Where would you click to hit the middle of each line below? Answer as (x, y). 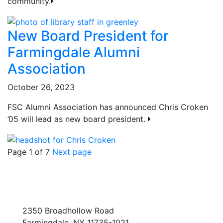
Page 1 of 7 (29, 152)
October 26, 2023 (41, 87)
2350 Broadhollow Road (68, 211)
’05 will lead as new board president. (78, 119)
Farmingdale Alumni (74, 53)
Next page (72, 152)
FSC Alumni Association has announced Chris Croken (108, 107)
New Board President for (88, 36)
